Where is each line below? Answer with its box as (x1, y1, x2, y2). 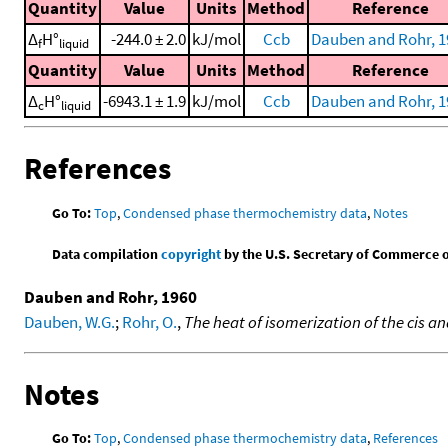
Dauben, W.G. (24, 310, 115, 333)
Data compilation (52, 244, 162, 263)
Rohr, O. (122, 310, 177, 333)
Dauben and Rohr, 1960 (24, 285, 197, 308)
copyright (161, 244, 222, 263)
